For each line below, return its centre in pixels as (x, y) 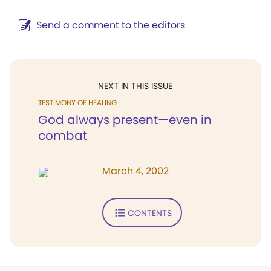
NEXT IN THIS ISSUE (135, 86)
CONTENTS (149, 213)
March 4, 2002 (135, 171)
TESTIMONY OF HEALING (77, 103)
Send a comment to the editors (111, 25)
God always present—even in (125, 120)
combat (63, 135)
